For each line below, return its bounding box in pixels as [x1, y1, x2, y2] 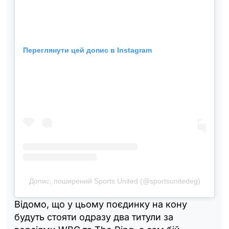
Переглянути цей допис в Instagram [23, 45, 152, 54]
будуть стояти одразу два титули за [14, 212, 173, 223]
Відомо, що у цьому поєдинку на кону [14, 199, 187, 210]
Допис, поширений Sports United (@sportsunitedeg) [29, 177, 200, 186]
